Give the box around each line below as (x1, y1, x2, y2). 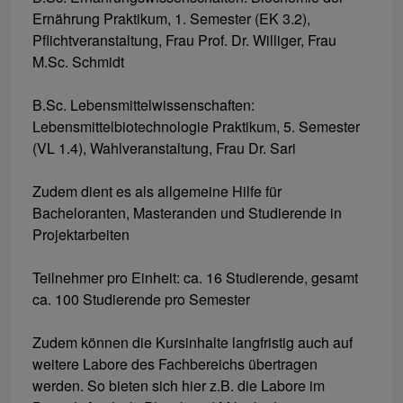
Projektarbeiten (32, 224, 130, 246)
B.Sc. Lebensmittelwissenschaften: (32, 94, 255, 116)
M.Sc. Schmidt (32, 51, 124, 73)
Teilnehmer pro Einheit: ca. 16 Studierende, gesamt (32, 267, 358, 289)
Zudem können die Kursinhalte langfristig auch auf (32, 332, 353, 354)
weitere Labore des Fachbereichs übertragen (32, 354, 318, 375)
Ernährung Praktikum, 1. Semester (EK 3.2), (32, 8, 310, 30)
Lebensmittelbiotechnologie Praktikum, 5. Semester (32, 116, 360, 138)
